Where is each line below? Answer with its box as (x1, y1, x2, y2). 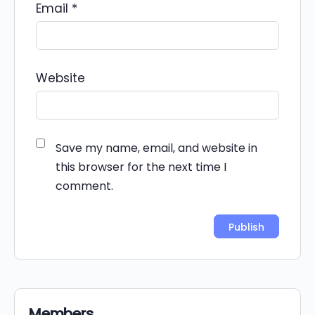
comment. (56, 178, 113, 195)
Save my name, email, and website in (56, 140, 257, 157)
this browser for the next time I (56, 159, 226, 176)
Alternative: (36, 239, 104, 257)
